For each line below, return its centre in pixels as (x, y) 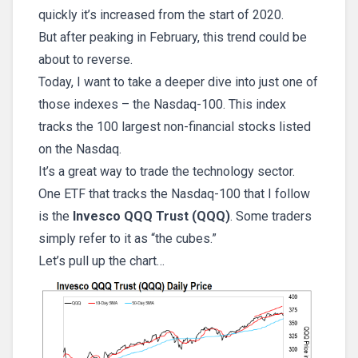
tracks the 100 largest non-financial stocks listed (175, 127)
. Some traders (271, 216)
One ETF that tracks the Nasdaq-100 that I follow (174, 194)
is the (56, 216)
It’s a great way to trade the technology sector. (167, 171)
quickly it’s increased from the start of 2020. (161, 15)
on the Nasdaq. (80, 149)
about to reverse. (86, 60)
